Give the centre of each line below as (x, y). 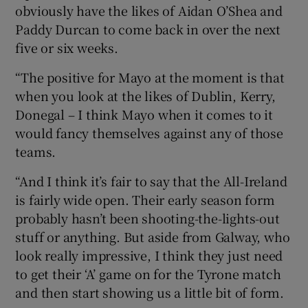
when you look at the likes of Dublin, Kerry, (145, 96)
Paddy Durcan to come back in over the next (148, 29)
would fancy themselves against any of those (149, 133)
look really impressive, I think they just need (149, 255)
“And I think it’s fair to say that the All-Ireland (151, 181)
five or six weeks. (67, 48)
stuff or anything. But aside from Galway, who (153, 237)
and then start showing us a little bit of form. (150, 293)
